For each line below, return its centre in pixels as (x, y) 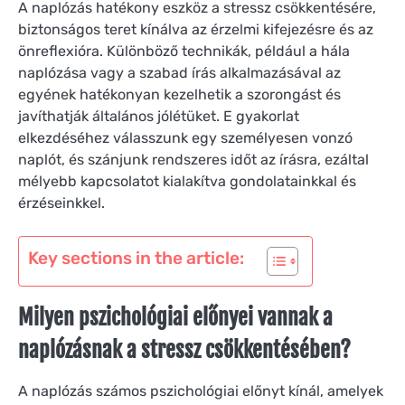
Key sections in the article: (136, 259)
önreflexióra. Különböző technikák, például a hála (184, 52)
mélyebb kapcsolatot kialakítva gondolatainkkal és (187, 182)
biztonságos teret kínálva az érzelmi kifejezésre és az (196, 30)
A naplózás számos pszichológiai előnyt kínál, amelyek (201, 391)
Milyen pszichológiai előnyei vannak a (175, 318)
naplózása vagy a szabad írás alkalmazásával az (179, 73)
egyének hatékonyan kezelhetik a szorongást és (179, 95)
